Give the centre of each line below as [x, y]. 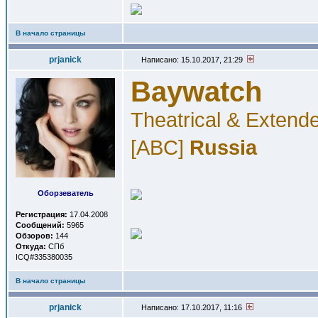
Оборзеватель [65, 193]
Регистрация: [42, 214]
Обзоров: [34, 236]
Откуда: [31, 246]
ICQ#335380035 [44, 257]
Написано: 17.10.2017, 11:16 [193, 307]
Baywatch [196, 92]
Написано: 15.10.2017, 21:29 [193, 60]
